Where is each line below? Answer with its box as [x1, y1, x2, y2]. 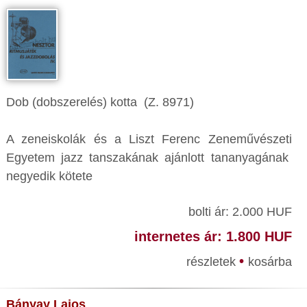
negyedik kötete [6, 169, 93, 183]
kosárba [247, 255, 292, 269]
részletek [186, 255, 239, 269]
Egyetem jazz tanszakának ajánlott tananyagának [6, 151, 292, 164]
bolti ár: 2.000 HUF [188, 205, 292, 219]
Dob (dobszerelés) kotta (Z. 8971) [6, 95, 194, 109]
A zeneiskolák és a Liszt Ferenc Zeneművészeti [6, 132, 292, 146]
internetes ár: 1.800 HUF [134, 229, 292, 244]
